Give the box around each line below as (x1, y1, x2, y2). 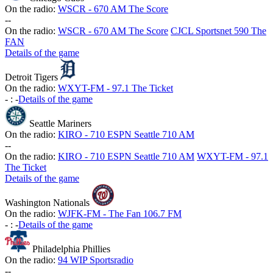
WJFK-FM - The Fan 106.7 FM (58, 208, 182, 219)
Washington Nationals (5, 197, 90, 208)
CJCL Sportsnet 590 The (171, 26, 266, 37)
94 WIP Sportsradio (58, 255, 133, 266)
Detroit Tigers (5, 72, 58, 83)
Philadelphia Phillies (32, 244, 110, 255)
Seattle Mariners (29, 118, 91, 129)
